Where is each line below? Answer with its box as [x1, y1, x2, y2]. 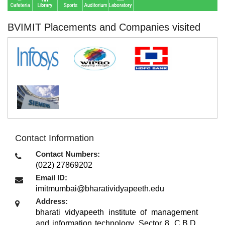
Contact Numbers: [36, 150, 100, 159]
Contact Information [15, 133, 94, 144]
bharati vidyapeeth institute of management [36, 208, 198, 217]
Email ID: [36, 173, 67, 182]
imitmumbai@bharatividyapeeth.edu [36, 184, 164, 193]
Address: [36, 197, 68, 206]
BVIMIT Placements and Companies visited [8, 22, 200, 33]
